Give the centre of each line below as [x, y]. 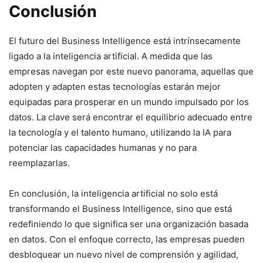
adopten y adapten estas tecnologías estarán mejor [115, 87]
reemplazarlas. [39, 163]
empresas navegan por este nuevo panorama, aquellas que [131, 71]
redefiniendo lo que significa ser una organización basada [129, 224]
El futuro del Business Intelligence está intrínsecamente [125, 41]
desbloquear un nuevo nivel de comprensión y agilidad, [124, 254]
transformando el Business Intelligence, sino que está [120, 209]
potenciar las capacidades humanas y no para [103, 148]
